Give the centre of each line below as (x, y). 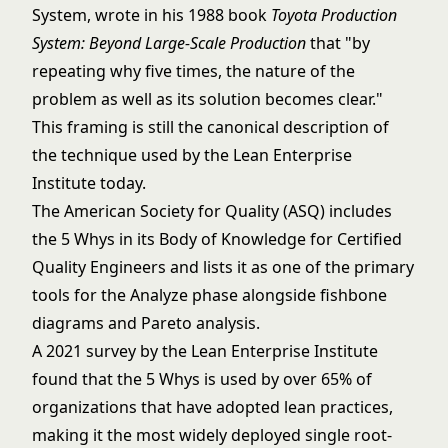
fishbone (353, 295)
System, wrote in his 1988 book (151, 15)
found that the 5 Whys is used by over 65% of (202, 379)
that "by (338, 43)
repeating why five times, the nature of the (193, 71)
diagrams (68, 323)
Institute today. (89, 183)
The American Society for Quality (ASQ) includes (212, 211)
